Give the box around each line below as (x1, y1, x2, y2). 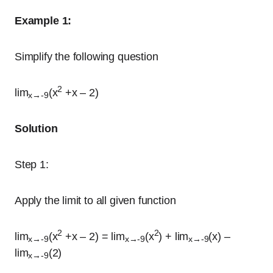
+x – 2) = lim (62, 230, 125, 243)
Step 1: (15, 158, 49, 171)
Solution (15, 122, 61, 135)
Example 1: (15, 15, 72, 27)
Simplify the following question (15, 51, 161, 63)
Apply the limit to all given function (15, 194, 176, 207)
